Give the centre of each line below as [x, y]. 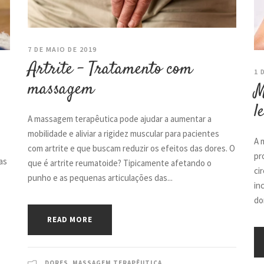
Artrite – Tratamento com [110, 69]
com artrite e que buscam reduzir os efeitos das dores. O [132, 148]
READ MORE [70, 219]
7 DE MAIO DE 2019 [62, 49]
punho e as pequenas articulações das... [100, 177]
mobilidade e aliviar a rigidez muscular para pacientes [124, 133]
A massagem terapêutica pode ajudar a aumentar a [120, 118]
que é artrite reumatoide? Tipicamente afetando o [120, 163]
